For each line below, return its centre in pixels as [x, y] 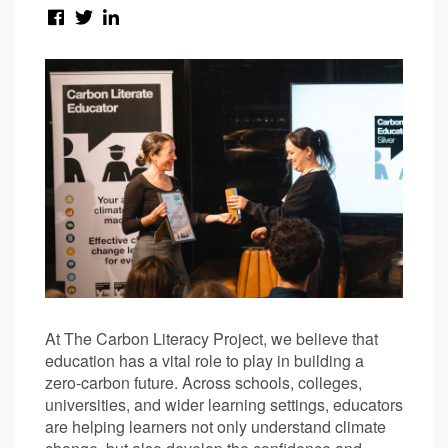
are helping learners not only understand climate [215, 426]
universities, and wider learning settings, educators [224, 404]
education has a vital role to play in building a [204, 360]
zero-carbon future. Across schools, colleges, [203, 382]
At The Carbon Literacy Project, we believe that [211, 338]
